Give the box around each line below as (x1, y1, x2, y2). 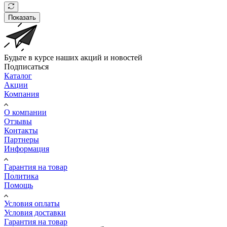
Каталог (4, 71, 32, 80)
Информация (4, 144, 49, 153)
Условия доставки (4, 208, 66, 217)
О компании (4, 107, 47, 117)
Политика (4, 171, 39, 180)
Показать (8, 13, 36, 21)
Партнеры (4, 135, 39, 144)
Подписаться (4, 62, 49, 71)
